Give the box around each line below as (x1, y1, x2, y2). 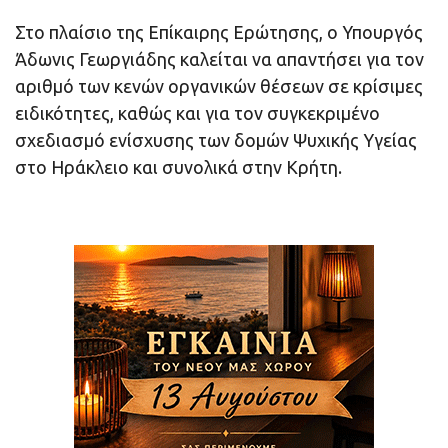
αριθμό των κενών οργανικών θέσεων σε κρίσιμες (15, 76, 423, 97)
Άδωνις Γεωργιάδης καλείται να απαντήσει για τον (15, 49, 424, 70)
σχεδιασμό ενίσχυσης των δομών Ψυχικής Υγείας (15, 130, 417, 151)
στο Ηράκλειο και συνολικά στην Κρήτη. (15, 157, 342, 178)
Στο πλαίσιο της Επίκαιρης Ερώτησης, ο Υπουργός (15, 22, 423, 43)
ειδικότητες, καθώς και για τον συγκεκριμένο (15, 103, 380, 124)
